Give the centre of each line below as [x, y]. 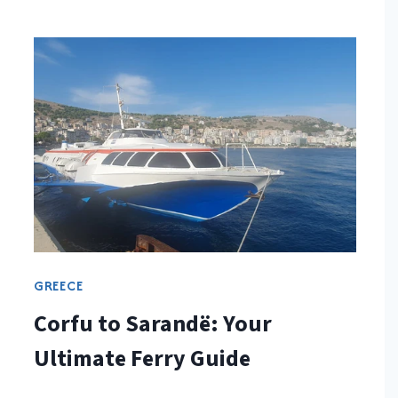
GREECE [58, 285]
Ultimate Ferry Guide [142, 358]
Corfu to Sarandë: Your [152, 323]
